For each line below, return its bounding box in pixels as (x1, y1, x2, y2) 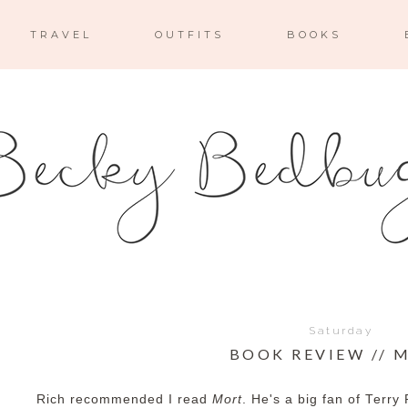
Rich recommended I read (36, 393, 212, 406)
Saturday (309, 324, 372, 337)
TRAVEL (29, 28, 92, 41)
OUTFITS (154, 28, 224, 41)
